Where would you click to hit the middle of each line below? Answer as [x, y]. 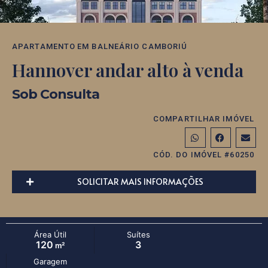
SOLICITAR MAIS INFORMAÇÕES [140, 182]
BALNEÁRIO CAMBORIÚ [140, 47]
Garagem [51, 262]
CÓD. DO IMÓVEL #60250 [203, 155]
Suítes [138, 235]
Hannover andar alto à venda [128, 70]
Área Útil [50, 235]
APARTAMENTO [44, 47]
